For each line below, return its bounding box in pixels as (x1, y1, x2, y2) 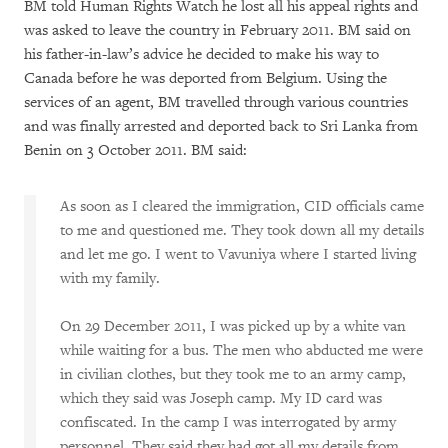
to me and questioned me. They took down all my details (60, 221, 424, 240)
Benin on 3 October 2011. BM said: (24, 141, 247, 160)
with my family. (60, 269, 160, 288)
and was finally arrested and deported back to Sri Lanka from (24, 117, 418, 136)
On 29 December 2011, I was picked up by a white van (60, 317, 406, 336)
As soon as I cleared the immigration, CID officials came (60, 197, 424, 216)
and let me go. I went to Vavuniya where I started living (60, 245, 416, 264)
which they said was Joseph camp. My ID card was (60, 389, 382, 408)
